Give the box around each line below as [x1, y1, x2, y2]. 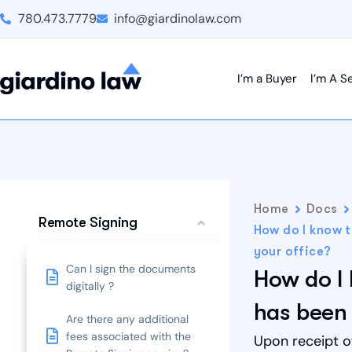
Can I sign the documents [66, 262, 196, 276]
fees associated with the [66, 329, 191, 343]
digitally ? [66, 279, 114, 293]
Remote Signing [38, 214, 137, 230]
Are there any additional [66, 312, 189, 326]
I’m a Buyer [237, 71, 298, 86]
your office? [253, 244, 332, 258]
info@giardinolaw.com [114, 10, 241, 27]
